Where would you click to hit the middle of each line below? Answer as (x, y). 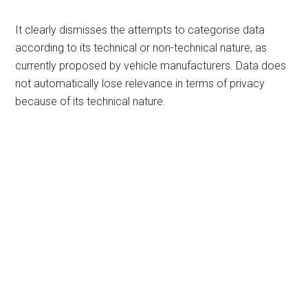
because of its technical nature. (91, 101)
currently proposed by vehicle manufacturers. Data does (151, 66)
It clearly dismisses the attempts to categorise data (140, 30)
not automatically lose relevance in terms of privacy (140, 84)
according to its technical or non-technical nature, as (141, 48)
